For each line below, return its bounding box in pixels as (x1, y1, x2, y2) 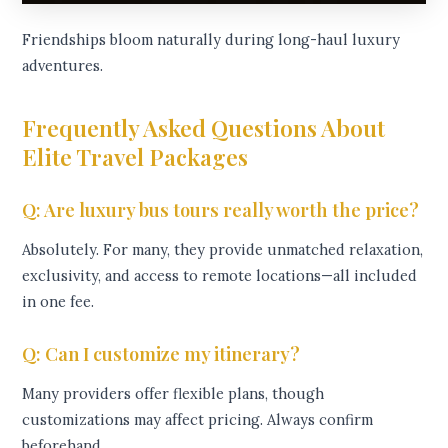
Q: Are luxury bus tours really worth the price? (22, 197, 420, 223)
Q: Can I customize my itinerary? (22, 341, 301, 367)
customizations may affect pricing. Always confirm (22, 409, 374, 429)
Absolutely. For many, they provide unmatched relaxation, (22, 239, 424, 259)
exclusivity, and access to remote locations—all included (22, 265, 418, 285)
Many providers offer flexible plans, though (22, 383, 325, 403)
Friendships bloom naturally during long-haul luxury (22, 29, 401, 49)
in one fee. (22, 291, 95, 311)
